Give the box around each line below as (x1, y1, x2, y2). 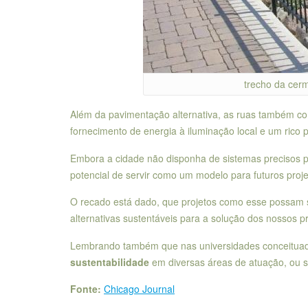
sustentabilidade (70, 254, 149, 269)
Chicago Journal (104, 281, 175, 296)
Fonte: (70, 281, 101, 296)
